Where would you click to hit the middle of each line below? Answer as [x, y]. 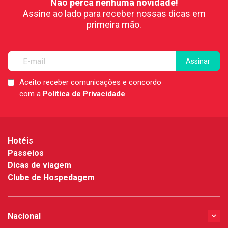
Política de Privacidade [84, 94]
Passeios [26, 153]
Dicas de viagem [39, 165]
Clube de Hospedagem [51, 178]
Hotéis [20, 141]
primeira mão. [114, 25]
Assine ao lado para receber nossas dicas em [114, 14]
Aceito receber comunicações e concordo [90, 83]
